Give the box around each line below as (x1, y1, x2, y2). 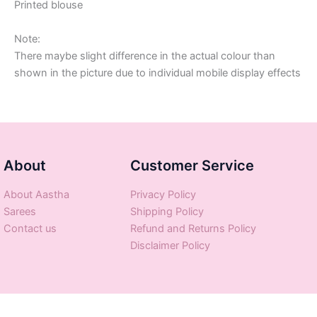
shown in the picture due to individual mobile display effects (14, 66, 301, 79)
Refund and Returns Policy (130, 222, 257, 235)
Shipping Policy (130, 205, 204, 218)
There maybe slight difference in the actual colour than (14, 49, 275, 62)
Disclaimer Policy (130, 239, 211, 252)
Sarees (4, 205, 36, 218)
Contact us (4, 222, 57, 235)
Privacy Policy (130, 188, 197, 201)
